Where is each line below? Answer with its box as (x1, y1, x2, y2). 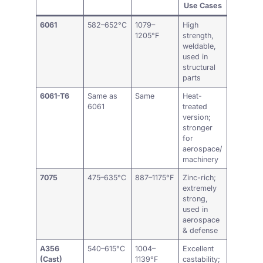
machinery (183, 154, 219, 164)
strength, (183, 31, 214, 40)
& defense (183, 225, 218, 235)
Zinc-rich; (183, 173, 217, 182)
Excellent (183, 244, 214, 253)
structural (183, 62, 216, 72)
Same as (87, 91, 118, 100)
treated (183, 102, 208, 111)
